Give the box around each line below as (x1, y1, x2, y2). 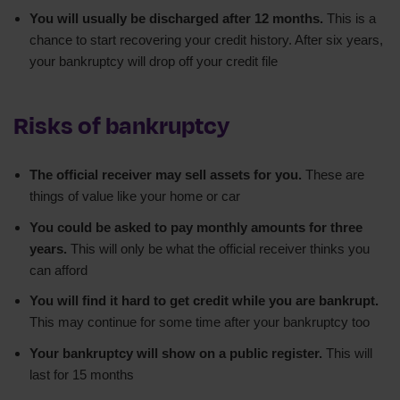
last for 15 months (29, 366, 134, 382)
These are (302, 167, 364, 183)
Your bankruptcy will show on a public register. (29, 345, 322, 361)
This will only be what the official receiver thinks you (67, 240, 370, 256)
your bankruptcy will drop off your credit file (29, 54, 278, 70)
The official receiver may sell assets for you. (29, 167, 302, 183)
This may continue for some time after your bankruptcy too (29, 314, 370, 330)
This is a (323, 11, 376, 27)
